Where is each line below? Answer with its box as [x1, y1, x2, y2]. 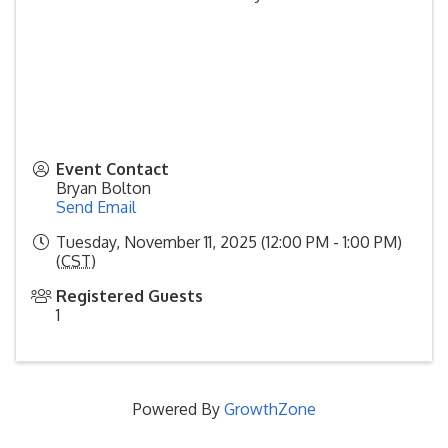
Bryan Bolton [56, 178, 151, 198]
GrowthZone [223, 399, 316, 419]
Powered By [132, 399, 224, 419]
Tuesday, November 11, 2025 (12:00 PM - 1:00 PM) [56, 232, 402, 252]
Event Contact [56, 159, 169, 179]
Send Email [56, 197, 136, 217]
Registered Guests [56, 286, 203, 306]
